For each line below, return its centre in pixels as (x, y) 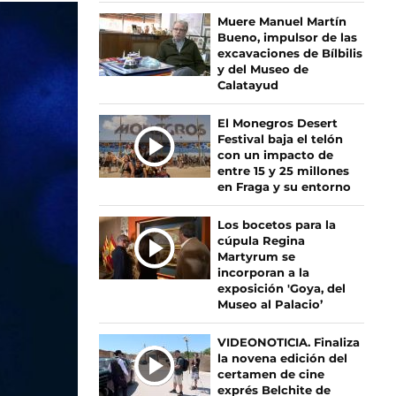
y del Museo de (263, 69)
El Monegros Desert (277, 123)
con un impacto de (275, 155)
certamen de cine (270, 374)
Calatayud (247, 85)
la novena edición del (282, 358)
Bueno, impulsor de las (287, 37)
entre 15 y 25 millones (283, 171)
